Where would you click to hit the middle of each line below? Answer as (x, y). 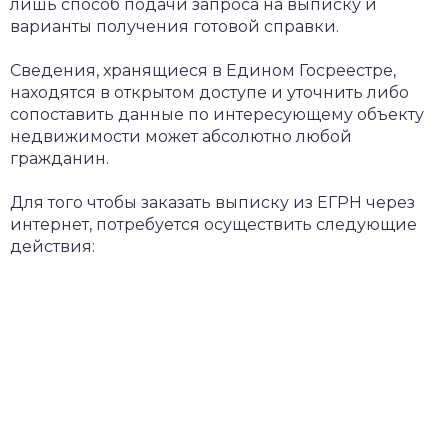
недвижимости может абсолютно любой (181, 136)
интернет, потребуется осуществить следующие (213, 224)
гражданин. (59, 158)
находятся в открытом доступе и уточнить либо (209, 92)
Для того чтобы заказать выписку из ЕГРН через (212, 202)
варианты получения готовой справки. (174, 26)
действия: (52, 246)
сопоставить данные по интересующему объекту (217, 114)
